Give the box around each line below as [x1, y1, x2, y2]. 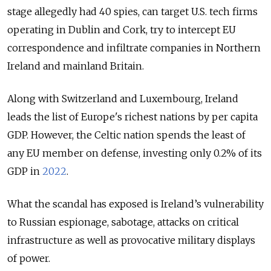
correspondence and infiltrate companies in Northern [7, 41, 261, 54]
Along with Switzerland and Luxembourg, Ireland [7, 92, 238, 105]
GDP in [7, 165, 42, 177]
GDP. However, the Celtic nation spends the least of [7, 128, 246, 141]
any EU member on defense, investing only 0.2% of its [7, 146, 262, 159]
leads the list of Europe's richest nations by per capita [7, 110, 258, 123]
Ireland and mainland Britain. [7, 59, 144, 72]
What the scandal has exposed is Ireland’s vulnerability [7, 197, 264, 210]
